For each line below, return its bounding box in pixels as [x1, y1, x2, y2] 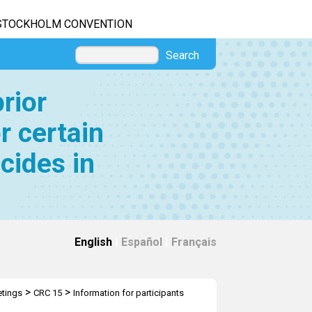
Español [121, 235, 162, 249]
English [75, 235, 112, 249]
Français [171, 235, 217, 249]
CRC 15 [33, 288, 62, 298]
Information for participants [72, 288, 184, 298]
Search [166, 49, 199, 62]
